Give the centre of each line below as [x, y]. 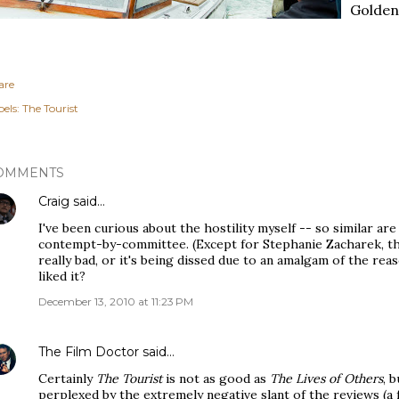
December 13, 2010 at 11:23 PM [116, 301]
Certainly [67, 379]
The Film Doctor [90, 352]
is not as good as [216, 379]
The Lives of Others [326, 379]
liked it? [62, 276]
